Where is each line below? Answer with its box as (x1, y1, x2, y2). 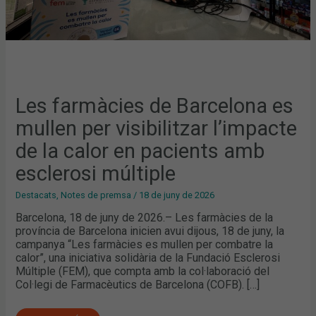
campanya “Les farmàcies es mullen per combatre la (16, 237, 274, 251)
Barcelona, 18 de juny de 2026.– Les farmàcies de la (16, 210, 274, 224)
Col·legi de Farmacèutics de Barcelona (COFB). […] (16, 277, 260, 291)
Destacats (16, 190, 57, 201)
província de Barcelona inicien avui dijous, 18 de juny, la (16, 224, 285, 238)
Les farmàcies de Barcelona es (16, 94, 294, 119)
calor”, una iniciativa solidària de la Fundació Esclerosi (16, 250, 281, 265)
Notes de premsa (61, 190, 132, 201)
